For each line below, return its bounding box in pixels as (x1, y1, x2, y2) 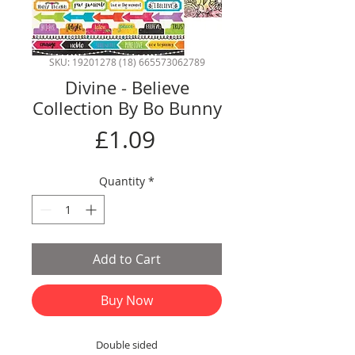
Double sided (96, 338, 158, 353)
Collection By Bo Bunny (32, 97, 222, 120)
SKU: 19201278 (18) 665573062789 (48, 55, 205, 69)
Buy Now (101, 292, 153, 310)
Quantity (99, 174, 145, 189)
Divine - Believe (64, 76, 189, 100)
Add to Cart (93, 250, 161, 269)
